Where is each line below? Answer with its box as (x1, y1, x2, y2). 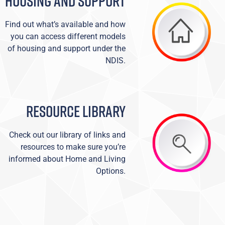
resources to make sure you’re (21, 142, 126, 152)
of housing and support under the (8, 43, 126, 53)
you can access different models (11, 31, 126, 41)
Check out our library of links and (9, 130, 126, 140)
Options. (96, 166, 126, 176)
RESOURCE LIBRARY (26, 99, 126, 122)
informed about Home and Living (9, 154, 126, 164)
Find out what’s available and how (5, 19, 126, 29)
